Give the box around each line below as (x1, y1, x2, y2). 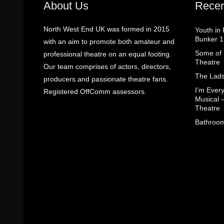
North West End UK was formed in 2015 (43, 24, 169, 33)
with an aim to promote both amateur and (43, 37, 174, 45)
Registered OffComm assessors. (43, 87, 146, 95)
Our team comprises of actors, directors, (43, 62, 171, 70)
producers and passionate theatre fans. (43, 74, 168, 83)
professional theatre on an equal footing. (43, 49, 171, 58)
